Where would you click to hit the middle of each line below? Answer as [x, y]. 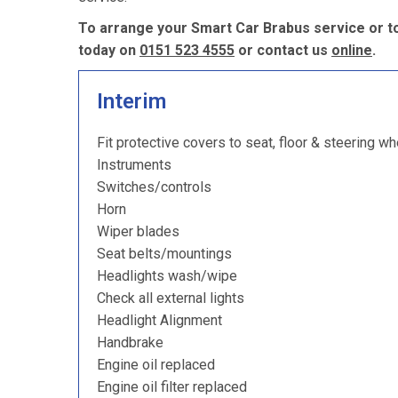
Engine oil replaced [156, 365]
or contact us [283, 50]
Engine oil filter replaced [172, 387]
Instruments [134, 165]
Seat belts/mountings [164, 254]
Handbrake [130, 342]
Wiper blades [138, 231]
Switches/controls [154, 187]
